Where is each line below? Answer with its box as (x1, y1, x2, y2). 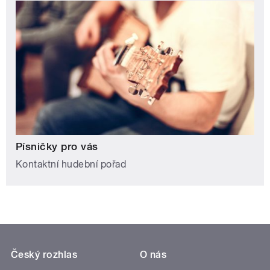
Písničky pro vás (16, 140, 98, 153)
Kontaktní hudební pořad (16, 159, 127, 171)
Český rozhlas (11, 249, 78, 261)
